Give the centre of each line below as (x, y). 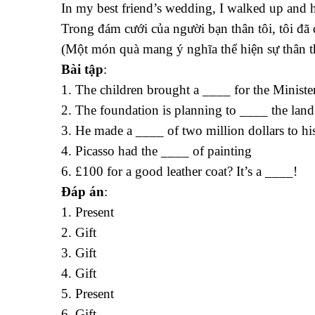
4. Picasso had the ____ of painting (156, 151)
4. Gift (79, 273)
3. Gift (79, 253)
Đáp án (83, 192)
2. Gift (79, 232)
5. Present (88, 294)
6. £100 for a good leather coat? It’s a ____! (179, 171)
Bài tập (82, 69)
